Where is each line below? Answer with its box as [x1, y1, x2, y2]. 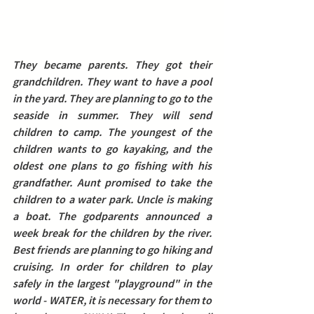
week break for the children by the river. [13, 225, 212, 240]
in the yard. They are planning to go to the [13, 90, 212, 105]
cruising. [13, 259, 53, 273]
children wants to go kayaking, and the [13, 141, 212, 156]
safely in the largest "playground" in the [13, 275, 212, 290]
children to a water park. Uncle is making [13, 191, 212, 206]
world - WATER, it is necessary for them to [13, 292, 212, 307]
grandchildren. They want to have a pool [13, 74, 212, 88]
